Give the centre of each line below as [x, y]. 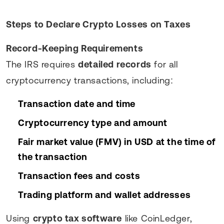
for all [164, 64]
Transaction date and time [77, 103]
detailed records [115, 64]
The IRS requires [42, 64]
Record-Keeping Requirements [75, 48]
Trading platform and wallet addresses [104, 194]
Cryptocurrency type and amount [93, 122]
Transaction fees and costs [79, 175]
